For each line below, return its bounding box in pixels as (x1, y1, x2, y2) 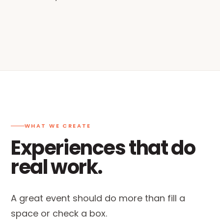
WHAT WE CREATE (25, 122, 91, 130)
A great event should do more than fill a (11, 192, 185, 204)
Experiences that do (11, 134, 195, 162)
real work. (11, 153, 103, 181)
